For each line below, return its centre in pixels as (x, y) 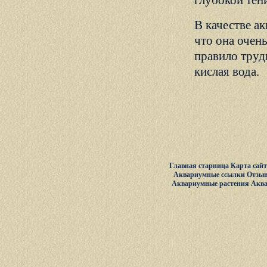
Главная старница (199, 166)
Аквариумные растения (211, 184)
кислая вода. (227, 72)
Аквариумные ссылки (209, 175)
